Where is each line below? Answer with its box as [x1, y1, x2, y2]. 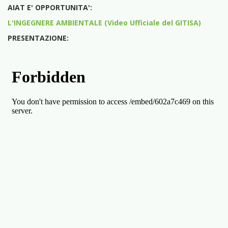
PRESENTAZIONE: [8, 33, 69, 43]
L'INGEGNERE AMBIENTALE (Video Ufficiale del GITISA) [8, 17, 201, 27]
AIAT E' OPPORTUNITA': [8, 2, 92, 12]
